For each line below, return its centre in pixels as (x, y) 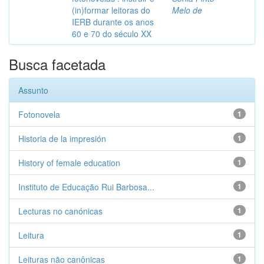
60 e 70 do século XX (112, 34)
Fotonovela (39, 114)
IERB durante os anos (113, 22)
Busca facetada (57, 64)
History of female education (69, 163)
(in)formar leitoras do (111, 10)
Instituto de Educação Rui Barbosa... (86, 187)
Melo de (187, 10)
